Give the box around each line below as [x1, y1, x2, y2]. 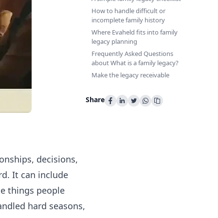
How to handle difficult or [91, 6, 165, 15]
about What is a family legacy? [91, 58, 179, 67]
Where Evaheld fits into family [91, 28, 178, 36]
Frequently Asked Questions [91, 49, 173, 58]
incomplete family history [91, 16, 165, 24]
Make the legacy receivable [91, 71, 169, 79]
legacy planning [91, 37, 137, 46]
